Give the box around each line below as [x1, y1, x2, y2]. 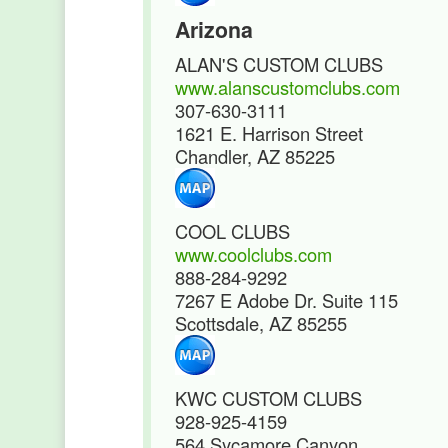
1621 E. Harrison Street [175, 120, 363, 146]
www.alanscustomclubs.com [175, 74, 400, 100]
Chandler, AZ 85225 [175, 143, 335, 169]
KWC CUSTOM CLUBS [175, 385, 362, 411]
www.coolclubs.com [175, 241, 332, 267]
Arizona [175, 14, 253, 45]
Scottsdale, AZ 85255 [175, 310, 347, 336]
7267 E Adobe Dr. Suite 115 [175, 287, 398, 313]
